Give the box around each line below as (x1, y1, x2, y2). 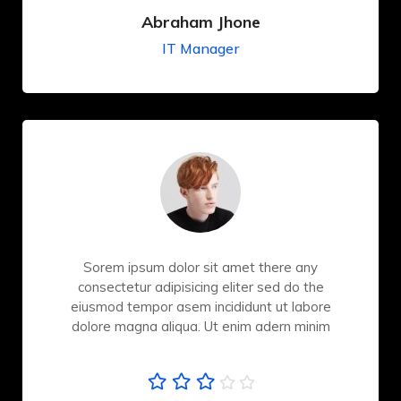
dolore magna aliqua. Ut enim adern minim (71, 318, 330, 336)
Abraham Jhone (141, 12, 260, 33)
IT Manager (162, 39, 239, 58)
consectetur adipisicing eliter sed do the (77, 278, 324, 296)
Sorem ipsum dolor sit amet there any (83, 259, 318, 277)
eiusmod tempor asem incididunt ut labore (70, 298, 331, 316)
